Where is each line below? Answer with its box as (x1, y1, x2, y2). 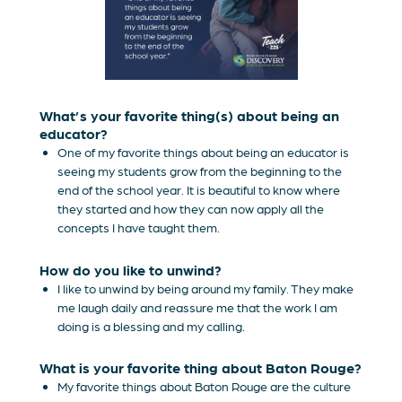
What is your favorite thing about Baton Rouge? (39, 359, 363, 377)
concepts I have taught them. (57, 219, 221, 234)
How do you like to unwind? (39, 260, 223, 278)
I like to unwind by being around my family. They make (57, 280, 354, 295)
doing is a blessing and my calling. (57, 318, 246, 333)
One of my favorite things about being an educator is (57, 144, 350, 159)
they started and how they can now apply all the (57, 200, 325, 215)
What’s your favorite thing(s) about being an (39, 106, 340, 124)
